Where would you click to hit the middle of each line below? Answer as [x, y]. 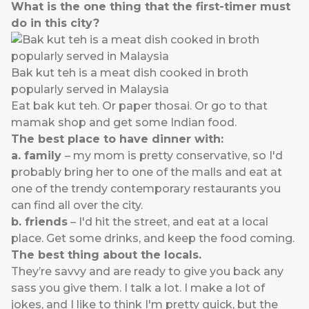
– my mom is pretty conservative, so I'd [174, 156]
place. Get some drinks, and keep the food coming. [153, 239]
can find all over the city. [77, 206]
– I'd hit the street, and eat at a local [168, 222]
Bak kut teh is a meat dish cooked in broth [130, 73]
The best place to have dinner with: [117, 139]
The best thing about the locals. [106, 255]
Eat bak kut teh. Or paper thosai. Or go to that [139, 106]
